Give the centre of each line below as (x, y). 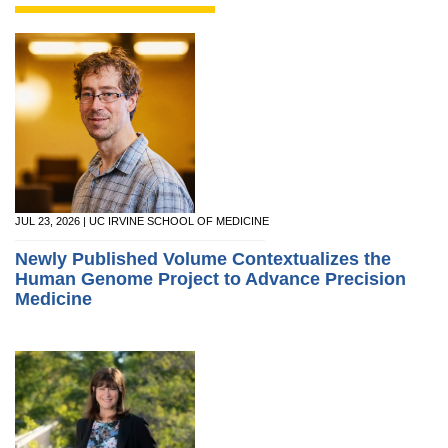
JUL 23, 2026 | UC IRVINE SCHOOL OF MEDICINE (142, 221)
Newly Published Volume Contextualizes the (203, 259)
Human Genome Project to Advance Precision (210, 279)
